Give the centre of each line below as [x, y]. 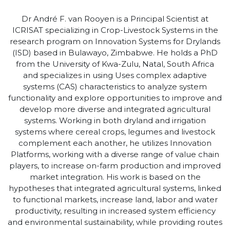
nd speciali [48, 75]
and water [197, 199]
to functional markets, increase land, [84, 199]
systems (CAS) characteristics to [85, 86]
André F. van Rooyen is [79, 18]
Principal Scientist [166, 18]
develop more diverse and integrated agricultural [115, 109]
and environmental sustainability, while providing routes [115, 222]
